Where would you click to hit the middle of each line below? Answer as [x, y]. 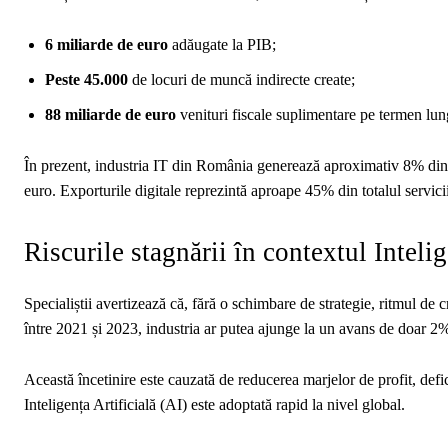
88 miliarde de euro [110, 114]
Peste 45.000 [86, 79]
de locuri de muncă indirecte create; [241, 79]
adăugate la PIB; [222, 44]
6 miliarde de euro [106, 44]
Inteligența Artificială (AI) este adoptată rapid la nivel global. [214, 404]
